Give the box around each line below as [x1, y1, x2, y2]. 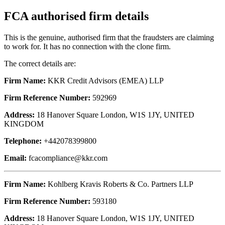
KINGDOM [4, 119, 44, 128]
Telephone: [4, 136, 42, 145]
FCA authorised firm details [4, 9, 149, 23]
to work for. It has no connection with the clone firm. [4, 42, 171, 51]
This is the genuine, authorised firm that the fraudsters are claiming [4, 33, 214, 42]
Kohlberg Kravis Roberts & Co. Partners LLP [46, 179, 193, 188]
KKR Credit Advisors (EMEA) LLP [46, 76, 164, 85]
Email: [4, 153, 27, 162]
